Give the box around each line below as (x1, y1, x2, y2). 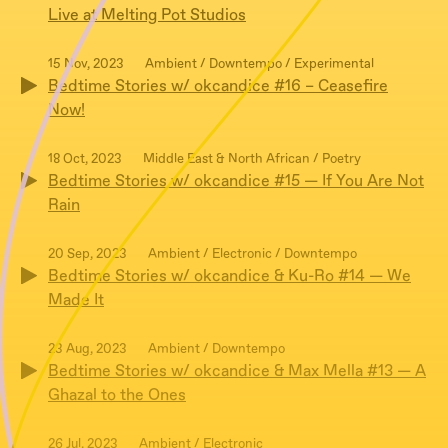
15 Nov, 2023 (48, 56, 124, 73)
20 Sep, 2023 (48, 246, 127, 263)
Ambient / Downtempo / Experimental (145, 56, 374, 73)
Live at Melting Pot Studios (48, 5, 246, 26)
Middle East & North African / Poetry (143, 151, 361, 168)
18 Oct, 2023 (48, 151, 122, 168)
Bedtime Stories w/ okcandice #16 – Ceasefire (48, 76, 388, 97)
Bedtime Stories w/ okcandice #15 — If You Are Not (48, 171, 424, 192)
